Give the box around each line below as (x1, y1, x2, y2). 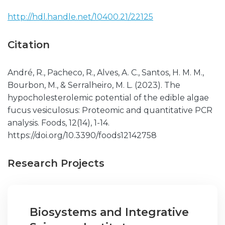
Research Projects (8, 157, 104, 169)
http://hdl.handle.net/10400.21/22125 (8, 12, 153, 22)
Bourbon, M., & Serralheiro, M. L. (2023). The (8, 80, 180, 90)
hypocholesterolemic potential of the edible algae (8, 93, 209, 102)
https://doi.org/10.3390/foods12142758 (8, 131, 157, 140)
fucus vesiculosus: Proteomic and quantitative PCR (8, 105, 212, 115)
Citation (8, 39, 50, 51)
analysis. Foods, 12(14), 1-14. (8, 118, 109, 128)
